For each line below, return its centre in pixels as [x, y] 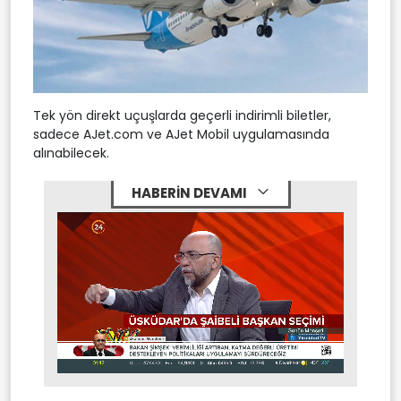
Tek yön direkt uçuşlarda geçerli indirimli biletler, [182, 115]
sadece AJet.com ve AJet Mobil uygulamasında [181, 134]
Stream [144, 359]
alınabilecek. [71, 153]
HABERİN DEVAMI [190, 192]
